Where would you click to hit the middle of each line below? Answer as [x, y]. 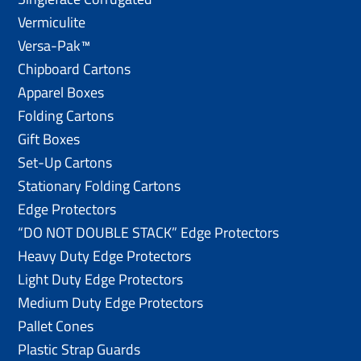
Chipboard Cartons [75, 68]
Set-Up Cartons [65, 162]
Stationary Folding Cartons [100, 185]
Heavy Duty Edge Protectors [105, 255]
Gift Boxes [49, 139]
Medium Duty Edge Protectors [111, 302]
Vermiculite [52, 22]
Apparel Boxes [61, 92]
